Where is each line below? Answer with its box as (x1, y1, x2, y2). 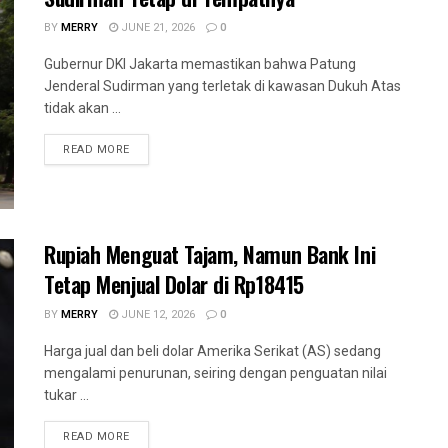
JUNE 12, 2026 (118, 306, 195, 324)
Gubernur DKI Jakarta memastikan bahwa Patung (44, 55, 356, 72)
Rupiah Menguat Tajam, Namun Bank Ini (44, 238, 376, 271)
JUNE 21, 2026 (118, 18, 195, 36)
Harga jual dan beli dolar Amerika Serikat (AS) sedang (44, 343, 381, 360)
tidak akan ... (44, 99, 121, 116)
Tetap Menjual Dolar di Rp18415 (44, 268, 304, 301)
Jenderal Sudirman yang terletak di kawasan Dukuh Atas (44, 77, 401, 94)
